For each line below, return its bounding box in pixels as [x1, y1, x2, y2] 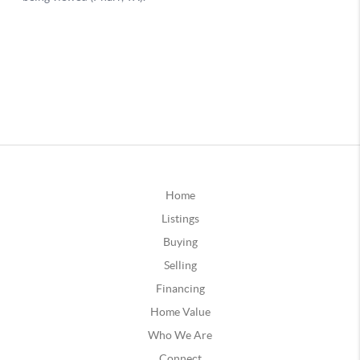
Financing [155, 281, 205, 295]
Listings [161, 211, 199, 225]
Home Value [149, 305, 211, 318]
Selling [163, 258, 197, 272]
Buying [162, 235, 198, 248]
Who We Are [148, 328, 212, 342]
